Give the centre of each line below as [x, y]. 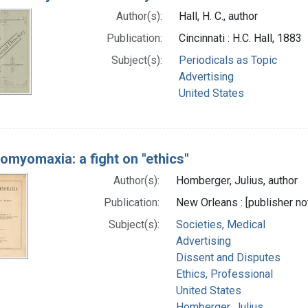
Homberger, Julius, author [236, 180]
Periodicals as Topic [228, 60]
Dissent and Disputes [228, 257]
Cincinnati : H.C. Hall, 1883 [240, 38]
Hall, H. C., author [218, 16]
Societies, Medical [220, 224]
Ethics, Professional [224, 274]
